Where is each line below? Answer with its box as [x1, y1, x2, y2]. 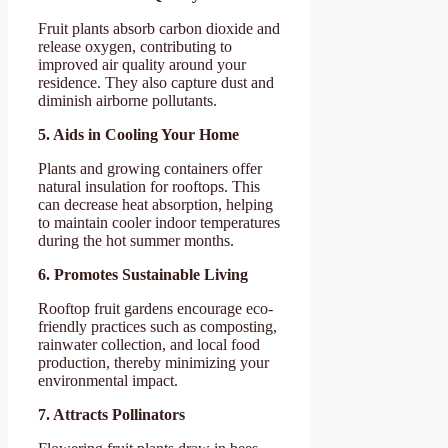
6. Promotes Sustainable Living [38, 265, 248, 283]
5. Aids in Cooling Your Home [38, 125, 239, 143]
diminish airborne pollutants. [38, 91, 217, 109]
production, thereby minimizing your [38, 353, 269, 371]
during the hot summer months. [38, 231, 234, 249]
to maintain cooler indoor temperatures [38, 213, 280, 231]
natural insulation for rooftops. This [38, 177, 260, 195]
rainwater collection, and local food [38, 335, 260, 353]
